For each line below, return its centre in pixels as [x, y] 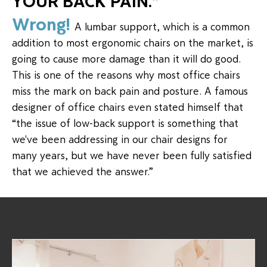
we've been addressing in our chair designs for [120, 139]
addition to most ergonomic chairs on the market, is [133, 43]
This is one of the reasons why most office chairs [126, 75]
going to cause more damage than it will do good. [126, 59]
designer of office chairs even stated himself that [128, 107]
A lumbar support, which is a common [162, 27]
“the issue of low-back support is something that [125, 123]
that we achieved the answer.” [83, 171]
